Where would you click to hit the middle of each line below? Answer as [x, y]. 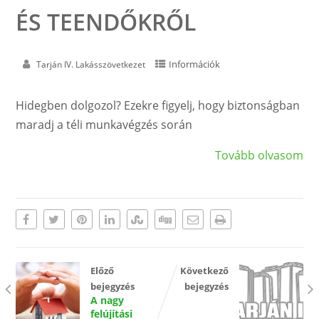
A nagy [107, 300]
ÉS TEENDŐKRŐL [105, 21]
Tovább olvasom [260, 156]
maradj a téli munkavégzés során [104, 125]
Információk [194, 64]
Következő [205, 271]
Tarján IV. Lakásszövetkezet [90, 65]
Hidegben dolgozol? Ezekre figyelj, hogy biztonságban [157, 106]
